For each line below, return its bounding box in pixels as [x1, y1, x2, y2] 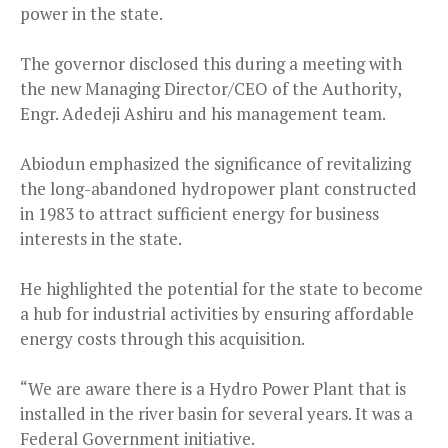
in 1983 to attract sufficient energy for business [20, 202, 379, 226]
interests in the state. [20, 227, 182, 251]
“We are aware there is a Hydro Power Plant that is [20, 377, 406, 401]
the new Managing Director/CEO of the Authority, [20, 77, 401, 101]
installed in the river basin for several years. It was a [20, 402, 413, 426]
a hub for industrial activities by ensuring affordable [20, 302, 414, 326]
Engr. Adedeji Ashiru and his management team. [20, 102, 386, 126]
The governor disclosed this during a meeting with [20, 52, 402, 76]
